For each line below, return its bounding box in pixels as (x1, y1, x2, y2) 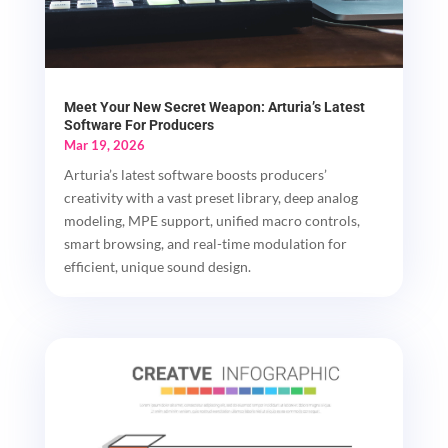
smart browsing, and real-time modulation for (63, 234, 347, 252)
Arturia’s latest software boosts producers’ (63, 165, 327, 183)
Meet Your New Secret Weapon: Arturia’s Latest (63, 98, 365, 115)
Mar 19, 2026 (63, 136, 145, 153)
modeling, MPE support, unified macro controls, (63, 211, 360, 229)
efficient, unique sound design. (63, 257, 251, 275)
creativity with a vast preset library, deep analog (63, 188, 358, 206)
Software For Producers (63, 116, 214, 133)
